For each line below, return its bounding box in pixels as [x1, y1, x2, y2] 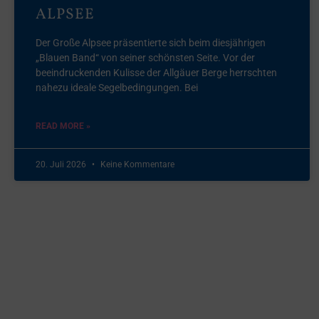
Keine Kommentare [98, 159, 174, 169]
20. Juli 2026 [36, 159, 88, 169]
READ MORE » [36, 120, 90, 131]
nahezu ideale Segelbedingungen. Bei [36, 81, 198, 93]
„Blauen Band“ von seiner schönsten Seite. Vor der [36, 51, 255, 63]
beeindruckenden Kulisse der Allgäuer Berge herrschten [36, 66, 277, 78]
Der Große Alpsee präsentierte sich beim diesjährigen [36, 36, 266, 48]
